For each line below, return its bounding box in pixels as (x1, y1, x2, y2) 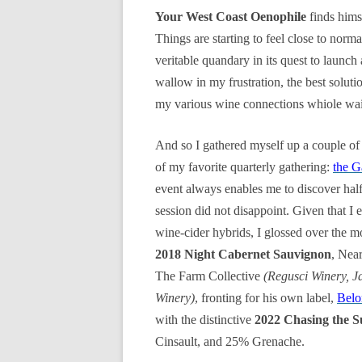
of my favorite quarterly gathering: (155, 160, 333, 174)
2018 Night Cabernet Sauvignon (155, 247, 331, 261)
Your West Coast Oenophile (155, 10, 306, 23)
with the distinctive (155, 313, 255, 326)
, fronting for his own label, (195, 291, 337, 305)
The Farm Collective (155, 269, 263, 283)
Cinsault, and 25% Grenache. (155, 335, 305, 348)
